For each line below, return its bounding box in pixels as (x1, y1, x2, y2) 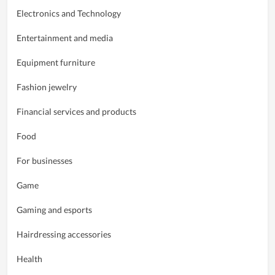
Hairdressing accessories (17, 228, 111, 239)
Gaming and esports (17, 204, 92, 215)
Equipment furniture (17, 56, 95, 68)
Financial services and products (17, 106, 136, 117)
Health (17, 253, 42, 264)
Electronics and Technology (17, 7, 121, 18)
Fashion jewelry (17, 81, 77, 92)
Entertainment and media (17, 32, 113, 43)
